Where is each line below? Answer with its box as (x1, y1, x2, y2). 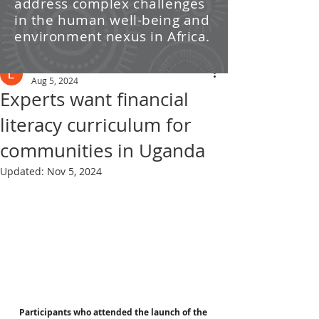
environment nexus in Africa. (14, 27, 210, 46)
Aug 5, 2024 (31, 75, 78, 86)
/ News (14, 5, 49, 19)
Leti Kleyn (31, 62, 69, 73)
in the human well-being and (14, 11, 210, 29)
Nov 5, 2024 (47, 164, 102, 178)
